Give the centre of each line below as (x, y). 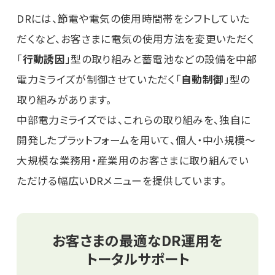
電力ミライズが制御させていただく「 (99, 79)
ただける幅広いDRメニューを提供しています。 (122, 181)
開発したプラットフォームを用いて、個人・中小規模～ (136, 140)
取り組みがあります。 (64, 100)
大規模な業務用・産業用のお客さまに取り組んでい (133, 161)
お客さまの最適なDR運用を (137, 241)
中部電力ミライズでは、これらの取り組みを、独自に (134, 120)
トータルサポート (137, 259)
